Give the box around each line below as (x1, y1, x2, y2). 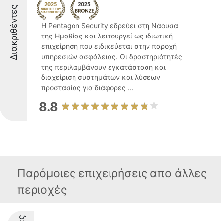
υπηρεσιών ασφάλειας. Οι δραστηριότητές (41, 52, 182, 61)
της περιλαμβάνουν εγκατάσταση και (41, 63, 166, 71)
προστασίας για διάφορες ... (41, 83, 134, 92)
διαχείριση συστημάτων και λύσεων (41, 73, 160, 81)
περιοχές (17, 183, 67, 197)
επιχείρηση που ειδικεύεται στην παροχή (41, 42, 177, 50)
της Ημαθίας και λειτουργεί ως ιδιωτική (41, 32, 173, 40)
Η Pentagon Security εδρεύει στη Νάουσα (41, 21, 178, 30)
